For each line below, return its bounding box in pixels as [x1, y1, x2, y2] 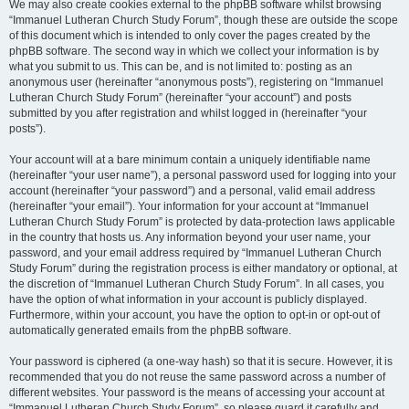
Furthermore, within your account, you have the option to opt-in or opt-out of [9, 309, 380, 321]
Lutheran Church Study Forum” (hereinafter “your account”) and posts [9, 91, 351, 104]
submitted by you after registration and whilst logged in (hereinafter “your [9, 107, 367, 120]
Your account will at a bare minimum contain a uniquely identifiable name [9, 153, 371, 166]
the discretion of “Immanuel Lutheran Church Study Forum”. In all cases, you [9, 278, 384, 290]
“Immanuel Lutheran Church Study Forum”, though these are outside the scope [9, 14, 398, 26]
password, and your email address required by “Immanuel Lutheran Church [9, 246, 382, 259]
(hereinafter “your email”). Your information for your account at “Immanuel [9, 200, 369, 213]
